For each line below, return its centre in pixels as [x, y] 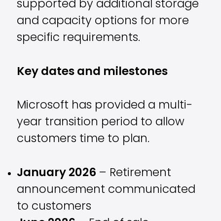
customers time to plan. [83, 140]
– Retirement [134, 173]
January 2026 [57, 173]
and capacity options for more [103, 22]
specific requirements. [79, 38]
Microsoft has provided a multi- [105, 106]
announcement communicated [106, 190]
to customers [54, 207]
